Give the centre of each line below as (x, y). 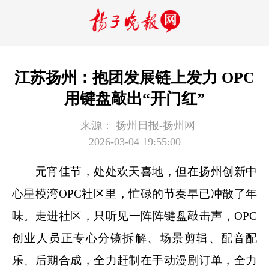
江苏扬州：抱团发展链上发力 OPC (134, 77)
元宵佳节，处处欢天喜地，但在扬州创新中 (134, 171)
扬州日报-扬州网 (154, 125)
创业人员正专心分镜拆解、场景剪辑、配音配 (134, 238)
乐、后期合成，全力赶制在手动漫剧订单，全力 (134, 260)
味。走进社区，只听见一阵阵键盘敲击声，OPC (134, 216)
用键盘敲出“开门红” (134, 98)
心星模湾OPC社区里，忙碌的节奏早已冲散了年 (134, 193)
